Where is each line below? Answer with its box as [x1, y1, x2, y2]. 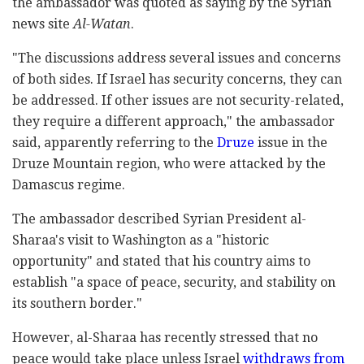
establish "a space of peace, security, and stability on [12, 275, 336, 291]
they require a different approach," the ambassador [12, 114, 335, 130]
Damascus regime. [12, 177, 125, 193]
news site [12, 16, 73, 32]
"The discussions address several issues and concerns [12, 50, 340, 67]
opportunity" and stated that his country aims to [12, 253, 310, 270]
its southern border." [12, 296, 142, 312]
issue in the [254, 135, 327, 151]
